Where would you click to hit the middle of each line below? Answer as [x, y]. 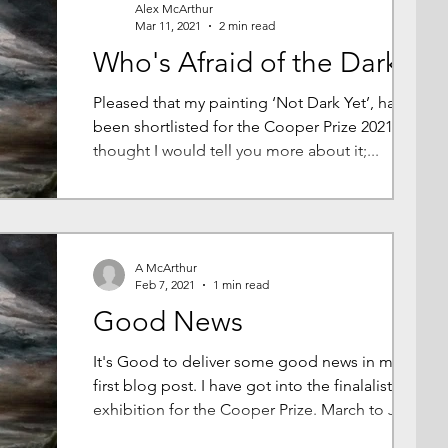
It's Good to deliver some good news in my [246, 362]
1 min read [241, 285]
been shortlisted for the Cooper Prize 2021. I [249, 126]
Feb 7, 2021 [165, 285]
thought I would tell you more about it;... [236, 150]
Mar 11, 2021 [168, 25]
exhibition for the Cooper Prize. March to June [258, 410]
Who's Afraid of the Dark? [252, 62]
